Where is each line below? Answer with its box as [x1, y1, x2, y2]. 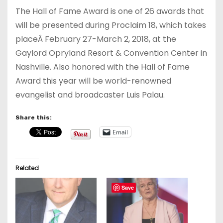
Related [15, 164, 39, 172]
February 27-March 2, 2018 [45, 33, 149, 45]
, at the [149, 33, 176, 45]
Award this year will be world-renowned [15, 75, 171, 87]
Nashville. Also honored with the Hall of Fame [15, 61, 190, 73]
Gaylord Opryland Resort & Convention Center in [15, 47, 207, 59]
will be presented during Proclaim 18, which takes [15, 19, 206, 31]
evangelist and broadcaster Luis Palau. [15, 89, 165, 101]
